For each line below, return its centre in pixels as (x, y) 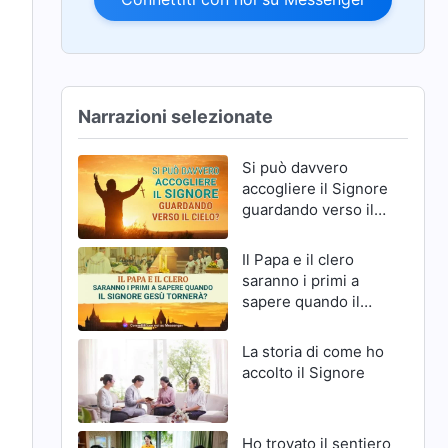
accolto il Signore (303, 372)
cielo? (262, 230)
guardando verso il (307, 209)
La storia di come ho (312, 351)
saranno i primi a (300, 280)
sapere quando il (300, 301)
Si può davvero (294, 167)
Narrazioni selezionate (176, 116)
